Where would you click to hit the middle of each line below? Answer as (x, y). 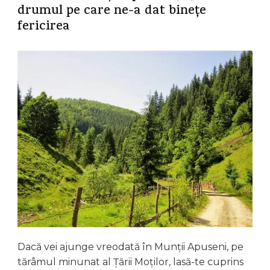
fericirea (44, 27)
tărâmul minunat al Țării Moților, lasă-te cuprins (130, 262)
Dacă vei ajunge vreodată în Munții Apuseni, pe (130, 246)
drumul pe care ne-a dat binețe (112, 12)
